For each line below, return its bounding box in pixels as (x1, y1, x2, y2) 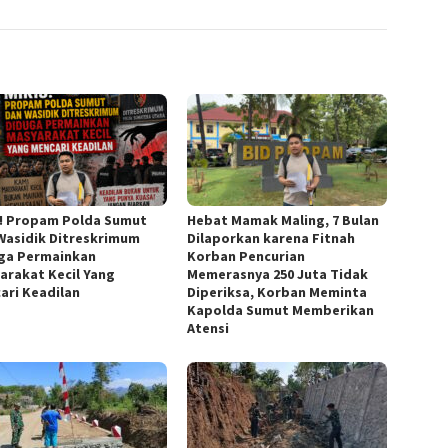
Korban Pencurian (187, 246, 306, 265)
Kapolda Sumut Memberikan (187, 300, 375, 319)
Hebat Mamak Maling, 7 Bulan (187, 210, 380, 229)
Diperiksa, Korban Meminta (187, 282, 368, 301)
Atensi (187, 318, 230, 337)
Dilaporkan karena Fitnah (187, 228, 356, 247)
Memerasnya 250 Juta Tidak (187, 264, 369, 283)
